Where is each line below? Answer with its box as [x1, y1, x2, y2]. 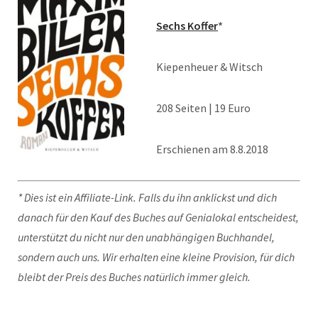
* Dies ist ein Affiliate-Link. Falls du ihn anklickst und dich [18, 190, 277, 205]
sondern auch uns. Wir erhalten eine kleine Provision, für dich [18, 250, 295, 265]
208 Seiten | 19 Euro [156, 101, 251, 116]
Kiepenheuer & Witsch [156, 60, 263, 75]
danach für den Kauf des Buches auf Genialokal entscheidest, [18, 210, 299, 225]
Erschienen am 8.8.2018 [156, 142, 268, 157]
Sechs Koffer [156, 18, 218, 33]
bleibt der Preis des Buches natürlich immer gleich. [18, 270, 251, 285]
